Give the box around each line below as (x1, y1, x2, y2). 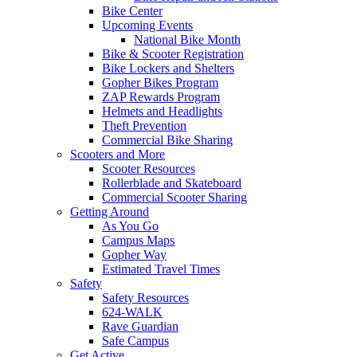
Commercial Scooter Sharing (102, 190, 247, 204)
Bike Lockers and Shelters (102, 61, 234, 75)
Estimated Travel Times (102, 261, 220, 276)
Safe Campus (102, 333, 169, 347)
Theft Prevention (102, 118, 186, 132)
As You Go (102, 218, 159, 233)
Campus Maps (102, 233, 175, 247)
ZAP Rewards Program (102, 89, 220, 104)
